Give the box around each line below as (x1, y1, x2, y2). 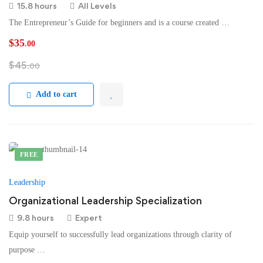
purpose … (9, 245, 45, 254)
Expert (75, 213, 102, 222)
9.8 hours (17, 213, 54, 222)
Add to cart (35, 90, 77, 99)
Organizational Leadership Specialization (9, 194, 202, 207)
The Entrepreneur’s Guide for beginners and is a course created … (9, 18, 230, 27)
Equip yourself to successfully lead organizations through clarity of (9, 230, 232, 239)
